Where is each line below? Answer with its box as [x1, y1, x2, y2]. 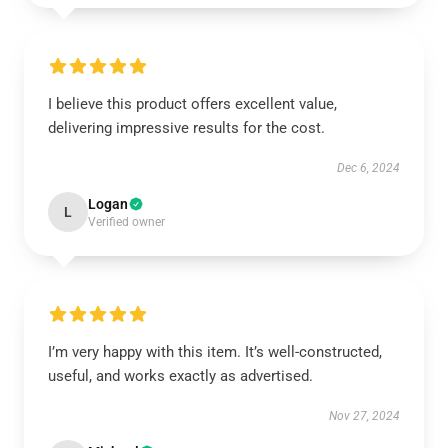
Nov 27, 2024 [329, 409, 400, 423]
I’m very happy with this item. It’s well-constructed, [48, 343, 382, 361]
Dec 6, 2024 [337, 161, 400, 175]
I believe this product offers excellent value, [48, 95, 337, 113]
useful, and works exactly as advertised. [48, 367, 313, 385]
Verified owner [88, 215, 165, 229]
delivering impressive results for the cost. [48, 119, 325, 137]
